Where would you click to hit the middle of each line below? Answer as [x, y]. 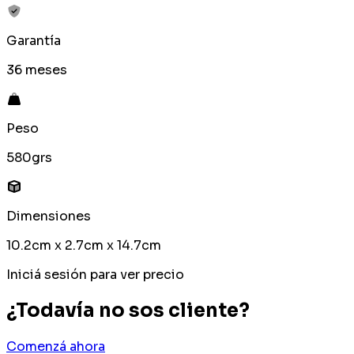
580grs [29, 158]
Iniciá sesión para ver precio [95, 275]
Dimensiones [49, 217]
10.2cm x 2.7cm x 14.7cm [84, 246]
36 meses [37, 70]
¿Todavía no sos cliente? [128, 311]
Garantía [34, 41]
